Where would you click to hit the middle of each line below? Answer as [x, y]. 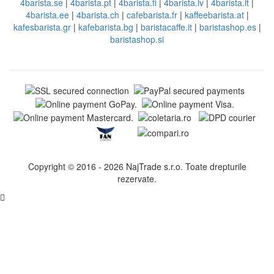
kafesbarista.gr [42, 27]
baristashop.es [228, 27]
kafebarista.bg [106, 27]
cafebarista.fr [152, 15]
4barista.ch [98, 15]
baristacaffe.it [166, 27]
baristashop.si [137, 39]
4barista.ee [47, 15]
